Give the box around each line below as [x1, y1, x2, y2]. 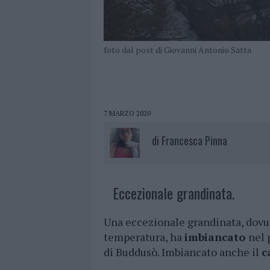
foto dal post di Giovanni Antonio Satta [104, 44, 251, 56]
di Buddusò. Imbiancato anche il [104, 245, 262, 260]
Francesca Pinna [162, 133, 227, 149]
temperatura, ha [104, 230, 184, 245]
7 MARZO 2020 [104, 108, 151, 118]
